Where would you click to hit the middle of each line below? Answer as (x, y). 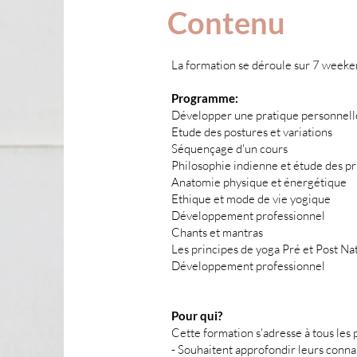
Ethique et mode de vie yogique (251, 199)
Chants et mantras (217, 232)
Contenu (226, 22)
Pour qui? (197, 316)
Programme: (205, 98)
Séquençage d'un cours (229, 149)
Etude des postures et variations (253, 132)
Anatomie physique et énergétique (259, 182)
